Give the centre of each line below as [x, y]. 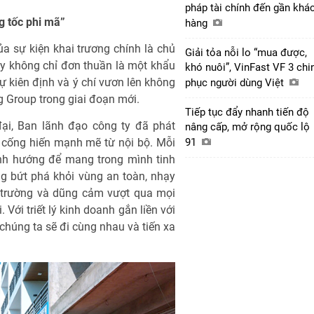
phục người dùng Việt [236, 82]
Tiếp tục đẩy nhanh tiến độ [247, 112]
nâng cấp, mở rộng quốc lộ [247, 127]
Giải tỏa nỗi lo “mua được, [246, 52]
